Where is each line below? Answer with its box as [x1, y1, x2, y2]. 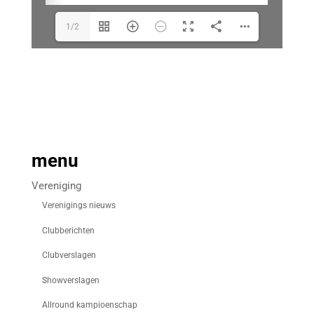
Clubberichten [41, 225, 95, 235]
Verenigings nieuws [41, 200, 116, 211]
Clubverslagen [41, 250, 96, 261]
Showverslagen [41, 275, 100, 285]
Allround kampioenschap [41, 300, 137, 310]
